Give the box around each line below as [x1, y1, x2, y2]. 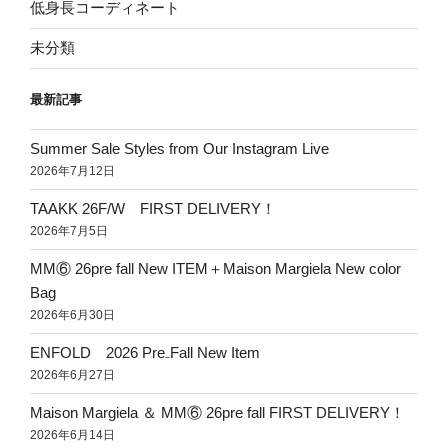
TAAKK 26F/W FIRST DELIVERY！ [30, 200, 276, 217]
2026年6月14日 [30, 428, 115, 442]
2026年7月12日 [30, 164, 115, 178]
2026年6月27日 [30, 368, 115, 382]
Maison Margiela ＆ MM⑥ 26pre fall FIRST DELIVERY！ [30, 404, 405, 421]
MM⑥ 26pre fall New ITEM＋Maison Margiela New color [30, 260, 401, 277]
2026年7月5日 [30, 224, 108, 238]
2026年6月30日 [30, 308, 115, 322]
